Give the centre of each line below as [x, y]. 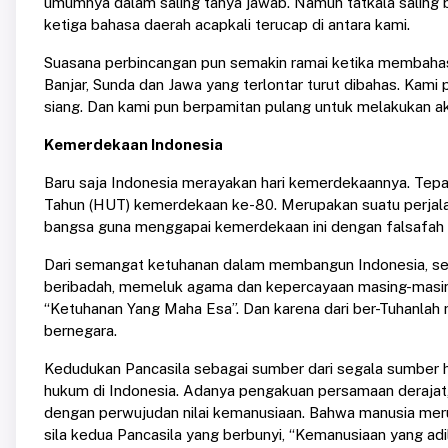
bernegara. [80, 331]
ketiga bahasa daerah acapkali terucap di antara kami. [227, 25]
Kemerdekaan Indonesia [133, 145]
